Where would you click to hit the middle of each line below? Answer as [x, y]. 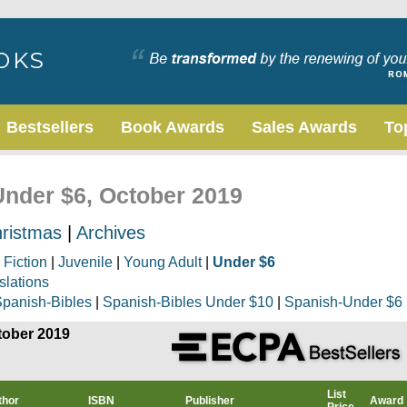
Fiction [25, 262]
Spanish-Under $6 [343, 302]
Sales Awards [304, 127]
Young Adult [163, 262]
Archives [111, 233]
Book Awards [173, 127]
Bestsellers [50, 127]
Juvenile [85, 262]
